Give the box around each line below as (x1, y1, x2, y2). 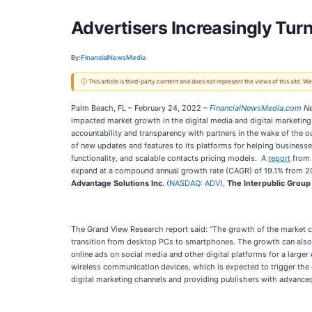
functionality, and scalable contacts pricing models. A (71, 153, 268, 163)
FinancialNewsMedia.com (210, 103, 302, 113)
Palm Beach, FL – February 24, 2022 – (71, 103, 210, 113)
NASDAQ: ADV (169, 178, 220, 188)
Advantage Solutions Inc (71, 178, 162, 188)
